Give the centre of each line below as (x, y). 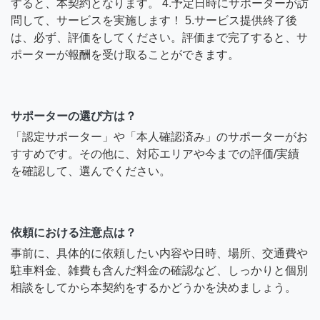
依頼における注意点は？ (74, 233)
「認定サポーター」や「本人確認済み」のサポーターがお (159, 137)
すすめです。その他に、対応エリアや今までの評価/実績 (155, 154)
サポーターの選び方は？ (74, 116)
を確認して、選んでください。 (91, 171)
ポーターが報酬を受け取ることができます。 (125, 55)
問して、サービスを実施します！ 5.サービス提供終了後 (154, 21)
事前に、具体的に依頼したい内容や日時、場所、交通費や (159, 254)
